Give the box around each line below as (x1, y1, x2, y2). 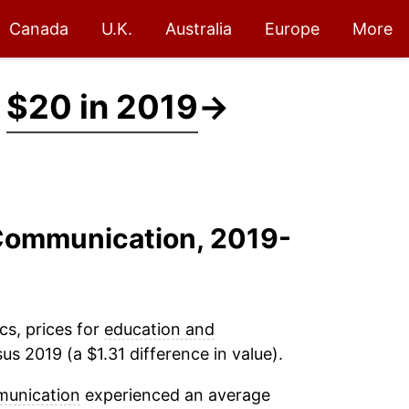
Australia (165, 19, 232, 38)
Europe (265, 19, 320, 38)
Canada (9, 19, 68, 38)
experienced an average (79, 385, 270, 404)
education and (103, 320, 215, 339)
